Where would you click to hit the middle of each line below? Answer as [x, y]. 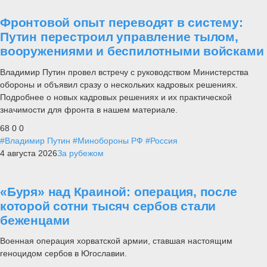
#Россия [162, 140]
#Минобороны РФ [108, 140]
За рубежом [80, 153]
